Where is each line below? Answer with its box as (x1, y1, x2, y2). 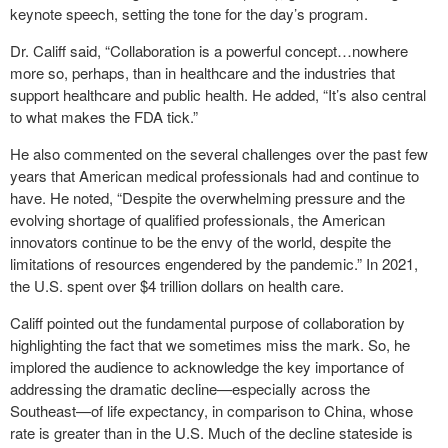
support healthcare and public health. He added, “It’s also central (10, 84, 426, 105)
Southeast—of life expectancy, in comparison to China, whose (10, 400, 413, 421)
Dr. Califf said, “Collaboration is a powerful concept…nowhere (10, 40, 408, 61)
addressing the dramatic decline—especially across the (10, 378, 370, 399)
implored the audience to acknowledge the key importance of (10, 356, 404, 377)
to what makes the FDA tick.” (10, 106, 198, 127)
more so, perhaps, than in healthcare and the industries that (10, 62, 395, 83)
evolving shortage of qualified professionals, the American (10, 209, 385, 230)
